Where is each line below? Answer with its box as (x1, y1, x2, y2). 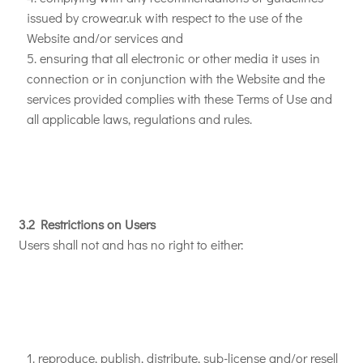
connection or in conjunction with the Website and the (27, 70, 325, 87)
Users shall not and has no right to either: (19, 236, 244, 253)
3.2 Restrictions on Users (19, 216, 156, 233)
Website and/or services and (27, 29, 183, 46)
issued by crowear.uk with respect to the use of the (27, 9, 302, 26)
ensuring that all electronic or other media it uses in (40, 49, 320, 66)
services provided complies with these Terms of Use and (27, 90, 332, 107)
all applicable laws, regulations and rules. (27, 110, 252, 127)
